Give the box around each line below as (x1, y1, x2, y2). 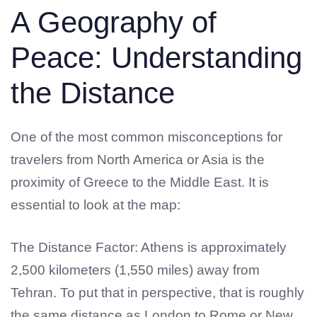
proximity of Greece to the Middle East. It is (11, 174, 269, 190)
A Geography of (11, 5, 217, 39)
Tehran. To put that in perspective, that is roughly (11, 285, 304, 301)
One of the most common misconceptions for (11, 129, 282, 144)
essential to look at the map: (11, 197, 180, 212)
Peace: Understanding (11, 40, 302, 74)
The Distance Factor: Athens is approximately (11, 240, 287, 255)
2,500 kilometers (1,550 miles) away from (11, 263, 260, 278)
